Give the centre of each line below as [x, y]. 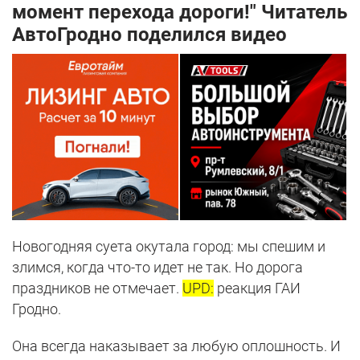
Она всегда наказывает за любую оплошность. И [176, 346]
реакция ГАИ [257, 288]
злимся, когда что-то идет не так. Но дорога [157, 268]
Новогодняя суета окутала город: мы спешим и [169, 247]
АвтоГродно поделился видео [149, 35]
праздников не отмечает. [97, 288]
